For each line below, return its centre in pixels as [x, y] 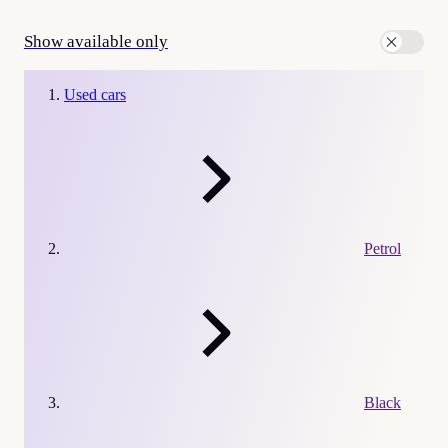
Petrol [382, 248]
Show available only [96, 41]
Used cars [95, 94]
